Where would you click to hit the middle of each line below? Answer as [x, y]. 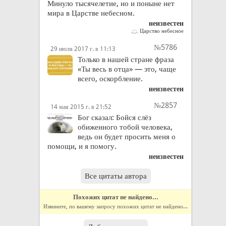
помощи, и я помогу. [82, 146]
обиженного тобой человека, [125, 127]
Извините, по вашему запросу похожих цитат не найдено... [116, 207]
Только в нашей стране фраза [126, 60]
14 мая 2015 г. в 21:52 [81, 107]
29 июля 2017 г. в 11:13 [83, 49]
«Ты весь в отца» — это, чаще [127, 69]
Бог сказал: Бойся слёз [115, 118]
